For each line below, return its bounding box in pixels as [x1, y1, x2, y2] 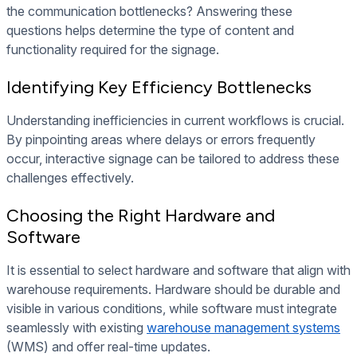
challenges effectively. [6, 170, 134, 186]
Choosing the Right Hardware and [6, 205, 275, 227]
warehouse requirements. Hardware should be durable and [6, 281, 340, 298]
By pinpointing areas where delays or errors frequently [6, 131, 316, 148]
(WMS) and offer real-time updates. [6, 339, 210, 355]
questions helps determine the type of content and [6, 22, 294, 39]
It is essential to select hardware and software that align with [6, 262, 351, 279]
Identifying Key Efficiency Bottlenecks [6, 76, 312, 99]
